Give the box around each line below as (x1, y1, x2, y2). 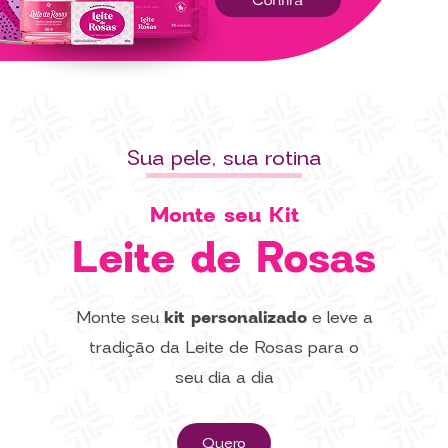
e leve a (306, 298, 373, 336)
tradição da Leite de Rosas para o (89, 328, 359, 366)
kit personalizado (163, 298, 307, 336)
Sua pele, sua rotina (127, 134, 321, 181)
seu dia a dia (174, 358, 274, 396)
